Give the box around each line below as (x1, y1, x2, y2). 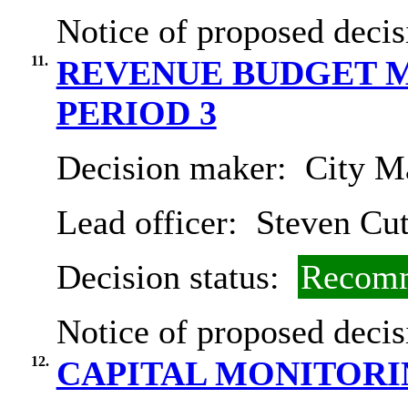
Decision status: (56, 258, 289, 297)
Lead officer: (56, 203, 247, 242)
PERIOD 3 (56, 94, 217, 133)
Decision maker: (56, 148, 296, 188)
